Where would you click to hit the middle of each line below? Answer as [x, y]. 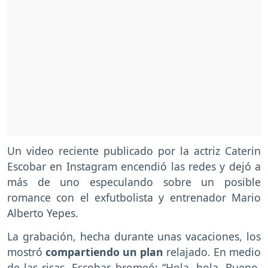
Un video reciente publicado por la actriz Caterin [134, 151]
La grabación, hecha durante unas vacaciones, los [134, 237]
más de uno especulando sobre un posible [134, 182]
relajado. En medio [212, 252]
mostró [26, 252]
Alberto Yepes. [43, 213]
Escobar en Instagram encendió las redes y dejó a [134, 167]
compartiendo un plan [104, 252]
